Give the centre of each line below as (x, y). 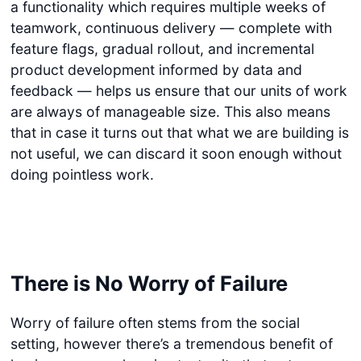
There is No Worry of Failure (149, 284)
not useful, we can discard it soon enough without (176, 153)
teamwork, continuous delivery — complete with (171, 27)
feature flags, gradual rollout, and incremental (162, 48)
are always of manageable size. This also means (170, 111)
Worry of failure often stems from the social (155, 322)
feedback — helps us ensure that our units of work (178, 90)
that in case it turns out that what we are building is (179, 132)
